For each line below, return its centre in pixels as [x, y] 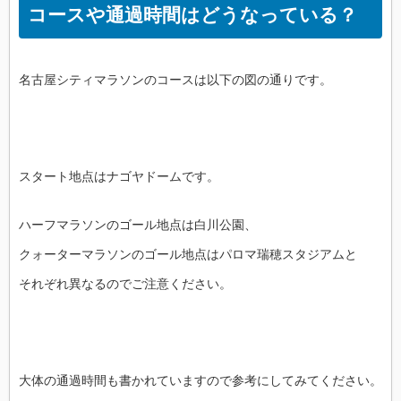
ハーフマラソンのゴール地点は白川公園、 [138, 225]
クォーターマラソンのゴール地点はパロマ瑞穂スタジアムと [188, 254]
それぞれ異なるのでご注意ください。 [125, 284]
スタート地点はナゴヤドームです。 [119, 176]
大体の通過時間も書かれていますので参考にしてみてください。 [200, 380]
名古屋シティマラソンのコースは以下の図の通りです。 [175, 80]
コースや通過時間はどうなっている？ [192, 15]
